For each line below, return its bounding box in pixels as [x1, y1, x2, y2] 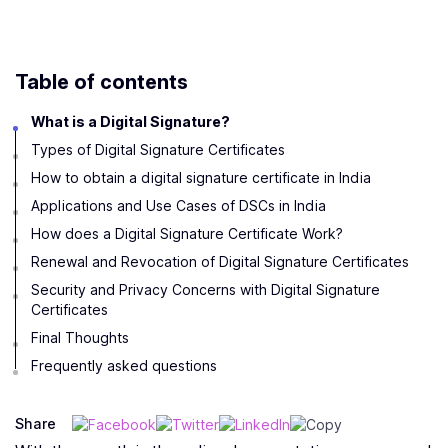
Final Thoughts [31, 329, 129, 347]
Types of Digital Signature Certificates [31, 141, 285, 159]
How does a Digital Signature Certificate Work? [31, 225, 343, 243]
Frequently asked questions [31, 357, 217, 375]
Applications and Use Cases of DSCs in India [31, 197, 326, 215]
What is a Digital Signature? [31, 113, 230, 131]
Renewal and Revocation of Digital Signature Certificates [31, 253, 409, 271]
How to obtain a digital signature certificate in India [31, 169, 371, 187]
